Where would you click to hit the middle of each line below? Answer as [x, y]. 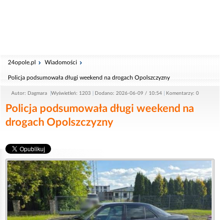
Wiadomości [61, 62]
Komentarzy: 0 [182, 93]
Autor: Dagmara [30, 93]
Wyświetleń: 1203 [71, 93]
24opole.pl [22, 62]
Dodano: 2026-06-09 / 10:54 [128, 93]
